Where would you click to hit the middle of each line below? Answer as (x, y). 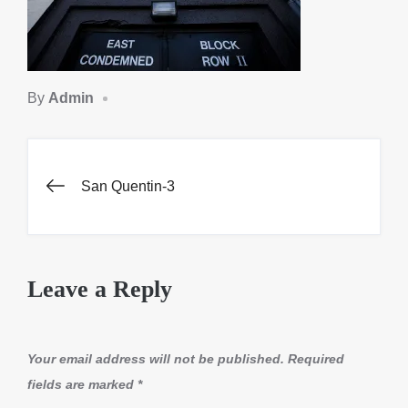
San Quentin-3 (128, 186)
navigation (127, 245)
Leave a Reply (100, 289)
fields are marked (82, 384)
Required (316, 359)
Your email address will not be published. (156, 359)
